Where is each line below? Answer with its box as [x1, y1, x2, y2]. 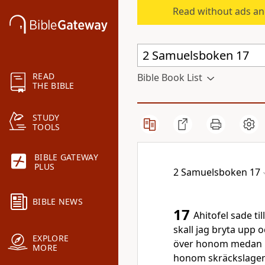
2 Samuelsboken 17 [173, 166, 260, 179]
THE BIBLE [33, 80, 75, 92]
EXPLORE [33, 232, 69, 244]
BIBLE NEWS [33, 196, 83, 208]
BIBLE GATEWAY [34, 151, 98, 163]
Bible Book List [137, 71, 202, 84]
